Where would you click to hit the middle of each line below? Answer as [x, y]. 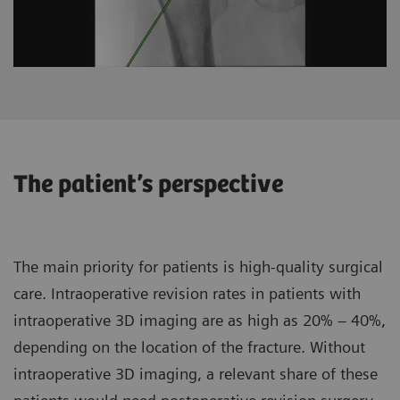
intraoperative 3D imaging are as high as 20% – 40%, [200, 321]
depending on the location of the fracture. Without [189, 347]
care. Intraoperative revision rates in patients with [187, 294]
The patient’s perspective [148, 185]
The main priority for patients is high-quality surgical [198, 267]
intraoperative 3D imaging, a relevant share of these [196, 374]
